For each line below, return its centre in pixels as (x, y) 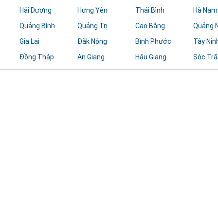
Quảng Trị (93, 26)
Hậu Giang (151, 57)
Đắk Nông (92, 41)
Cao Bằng (150, 26)
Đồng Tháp (37, 57)
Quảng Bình (37, 26)
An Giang (91, 57)
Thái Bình (150, 10)
